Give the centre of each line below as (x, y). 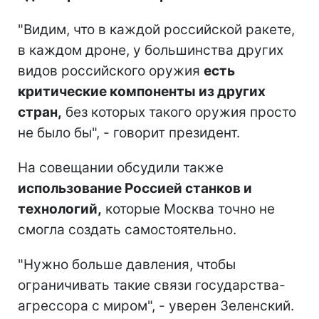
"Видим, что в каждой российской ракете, (156, 29)
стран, (40, 112)
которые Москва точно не (188, 209)
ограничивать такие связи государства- (152, 285)
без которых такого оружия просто (179, 112)
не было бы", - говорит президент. (129, 132)
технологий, (60, 209)
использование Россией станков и (135, 188)
